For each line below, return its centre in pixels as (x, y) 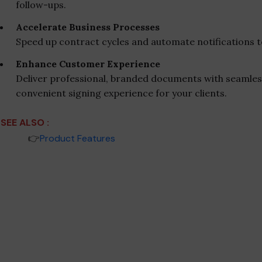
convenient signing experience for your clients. (121, 93)
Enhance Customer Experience (88, 63)
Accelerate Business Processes (88, 27)
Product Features (77, 138)
